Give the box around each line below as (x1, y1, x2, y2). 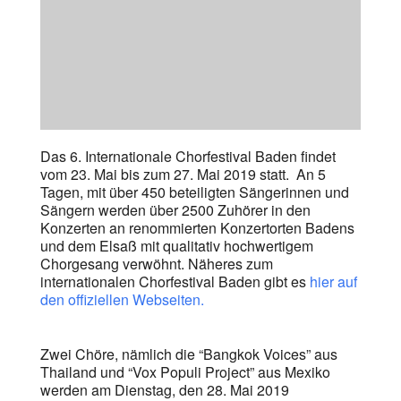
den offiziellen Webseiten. (39, 289, 204, 310)
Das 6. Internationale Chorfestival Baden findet (39, 146, 336, 166)
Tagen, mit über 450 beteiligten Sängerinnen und (39, 182, 349, 202)
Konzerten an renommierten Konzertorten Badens (39, 218, 354, 238)
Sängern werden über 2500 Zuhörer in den (39, 200, 311, 220)
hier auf (309, 271, 357, 292)
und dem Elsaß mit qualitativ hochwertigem (39, 235, 313, 256)
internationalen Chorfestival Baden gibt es (39, 271, 310, 292)
